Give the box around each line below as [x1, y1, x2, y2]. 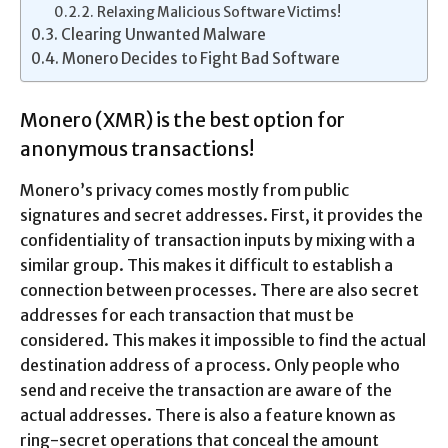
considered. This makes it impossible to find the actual [20, 329, 426, 350]
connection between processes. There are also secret [20, 279, 419, 300]
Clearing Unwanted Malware [61, 24, 267, 44]
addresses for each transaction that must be [20, 304, 354, 325]
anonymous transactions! [20, 136, 254, 161]
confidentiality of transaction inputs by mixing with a [20, 229, 415, 250]
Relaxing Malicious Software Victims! [96, 3, 341, 21]
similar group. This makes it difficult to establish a [20, 254, 393, 275]
